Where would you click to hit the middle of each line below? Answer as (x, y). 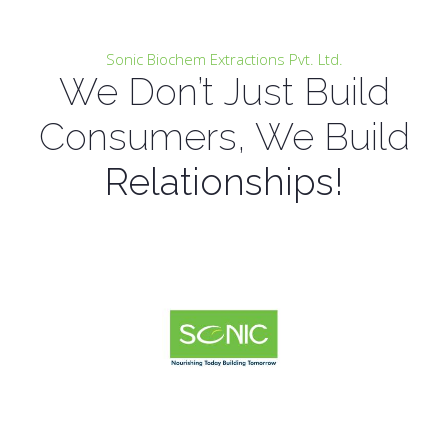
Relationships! (224, 182)
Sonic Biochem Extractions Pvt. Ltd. (224, 59)
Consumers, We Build (224, 137)
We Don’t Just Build (224, 92)
